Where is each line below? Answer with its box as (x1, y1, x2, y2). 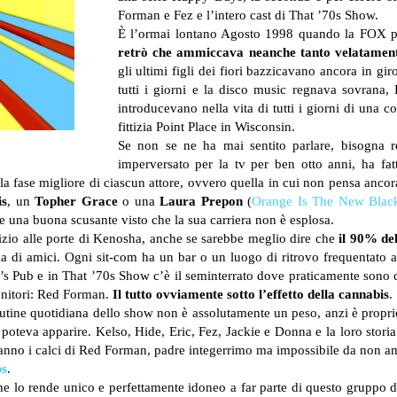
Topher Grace (35, 194, 118, 208)
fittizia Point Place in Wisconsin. (117, 120, 295, 134)
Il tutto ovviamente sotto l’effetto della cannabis (113, 287, 389, 301)
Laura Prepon (160, 194, 243, 208)
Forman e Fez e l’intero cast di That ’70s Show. (117, 8, 378, 22)
